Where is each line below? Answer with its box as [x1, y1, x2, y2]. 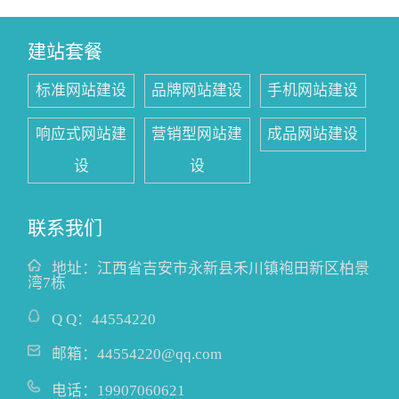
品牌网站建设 [151, 81, 243, 99]
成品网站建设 [267, 126, 359, 143]
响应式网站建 [36, 126, 127, 143]
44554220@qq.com [96, 345, 222, 362]
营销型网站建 [151, 126, 243, 143]
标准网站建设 [36, 81, 127, 99]
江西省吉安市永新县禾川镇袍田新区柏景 [96, 260, 370, 278]
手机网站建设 [267, 81, 359, 99]
